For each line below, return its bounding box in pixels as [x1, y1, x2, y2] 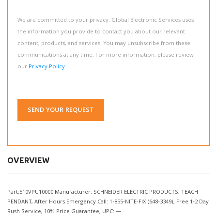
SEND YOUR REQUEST [28, 105, 94, 116]
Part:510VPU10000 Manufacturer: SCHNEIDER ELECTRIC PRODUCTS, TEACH [7, 188, 198, 197]
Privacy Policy [29, 62, 65, 72]
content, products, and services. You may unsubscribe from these [17, 39, 190, 48]
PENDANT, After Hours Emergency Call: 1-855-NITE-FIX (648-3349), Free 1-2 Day [7, 198, 209, 207]
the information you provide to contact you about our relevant [17, 28, 185, 37]
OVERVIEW [7, 156, 49, 165]
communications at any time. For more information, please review [17, 51, 194, 60]
